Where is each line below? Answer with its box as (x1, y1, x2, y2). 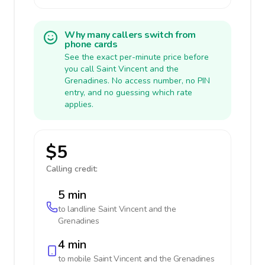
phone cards (64, 38, 118, 51)
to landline (57, 203, 98, 215)
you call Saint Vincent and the (64, 63, 179, 75)
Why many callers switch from (64, 28, 196, 41)
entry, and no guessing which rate (64, 87, 192, 98)
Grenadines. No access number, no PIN (64, 75, 210, 86)
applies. (64, 99, 93, 110)
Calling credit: (46, 163, 98, 174)
